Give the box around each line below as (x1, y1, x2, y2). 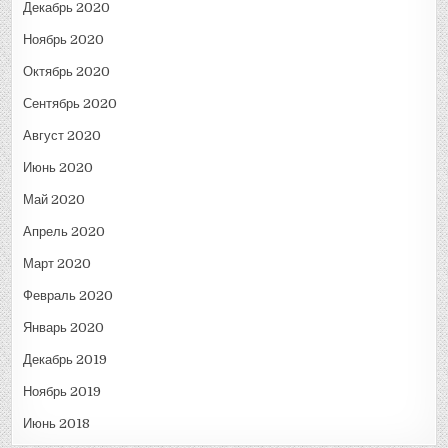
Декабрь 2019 (23, 351, 108, 367)
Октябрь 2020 (23, 63, 111, 79)
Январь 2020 (23, 319, 105, 335)
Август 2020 (23, 127, 102, 143)
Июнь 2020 (23, 159, 94, 175)
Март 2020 (23, 255, 92, 271)
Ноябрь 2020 (23, 31, 105, 47)
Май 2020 (23, 191, 86, 207)
